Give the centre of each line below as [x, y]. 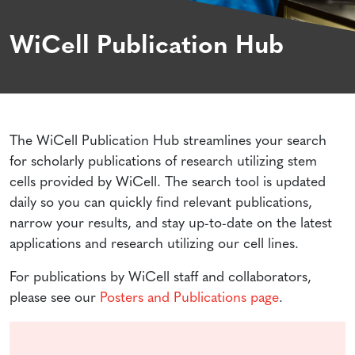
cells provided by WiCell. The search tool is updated [168, 182]
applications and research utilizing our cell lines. [154, 244]
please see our [55, 298]
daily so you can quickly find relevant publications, [161, 203]
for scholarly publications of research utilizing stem [163, 162]
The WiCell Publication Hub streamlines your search [168, 141]
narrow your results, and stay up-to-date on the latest [171, 223]
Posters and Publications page [189, 298]
